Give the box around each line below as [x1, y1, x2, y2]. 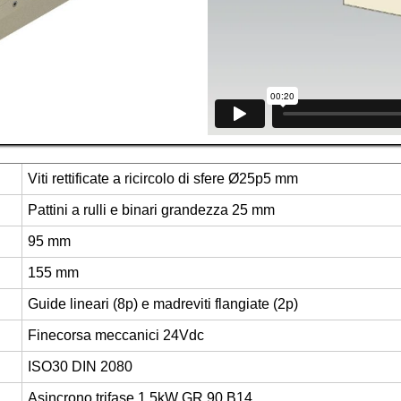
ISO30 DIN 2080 [28, 358, 133, 374]
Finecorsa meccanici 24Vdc [28, 327, 205, 343]
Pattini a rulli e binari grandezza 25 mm [28, 201, 276, 218]
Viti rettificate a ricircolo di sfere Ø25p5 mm [28, 170, 299, 186]
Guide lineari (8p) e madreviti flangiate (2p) [28, 295, 299, 311]
